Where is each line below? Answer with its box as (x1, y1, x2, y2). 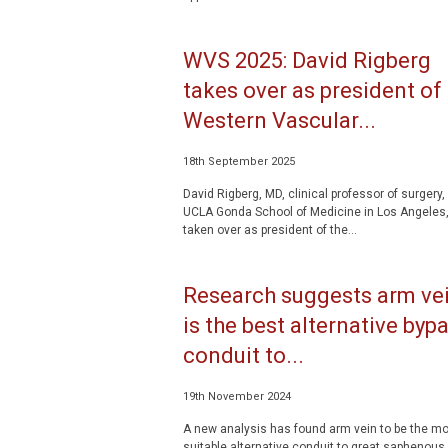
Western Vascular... (182, 108, 376, 133)
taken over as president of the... (182, 223, 357, 237)
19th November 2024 (182, 390, 291, 403)
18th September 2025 (182, 155, 295, 168)
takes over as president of (182, 78, 442, 103)
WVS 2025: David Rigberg (182, 48, 431, 73)
